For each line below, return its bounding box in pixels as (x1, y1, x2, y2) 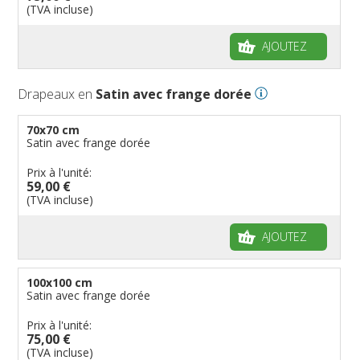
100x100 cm (27, 274, 93, 290)
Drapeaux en (18, 84, 96, 103)
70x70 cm (27, 121, 80, 137)
